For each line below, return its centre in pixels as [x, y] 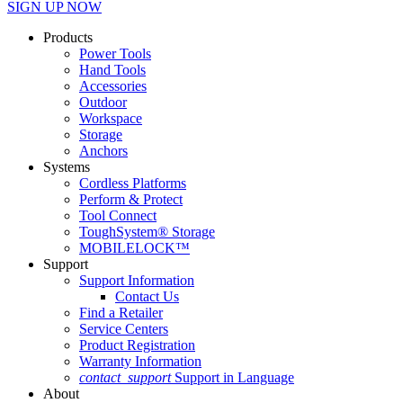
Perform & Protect [131, 200]
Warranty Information [140, 362]
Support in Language [234, 378]
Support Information [137, 281]
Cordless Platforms [133, 184]
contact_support [127, 378]
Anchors [103, 151]
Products [68, 38]
